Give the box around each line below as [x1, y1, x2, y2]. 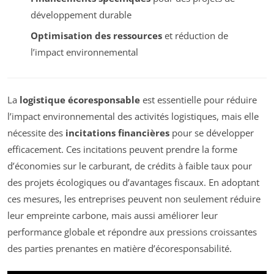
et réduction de [161, 29, 228, 42]
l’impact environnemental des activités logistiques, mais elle [7, 110, 259, 123]
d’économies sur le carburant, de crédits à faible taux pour [7, 160, 252, 172]
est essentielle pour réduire [140, 94, 257, 106]
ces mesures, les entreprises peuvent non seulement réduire [7, 193, 261, 206]
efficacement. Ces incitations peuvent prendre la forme [7, 143, 237, 156]
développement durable [30, 8, 131, 21]
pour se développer [169, 127, 254, 139]
